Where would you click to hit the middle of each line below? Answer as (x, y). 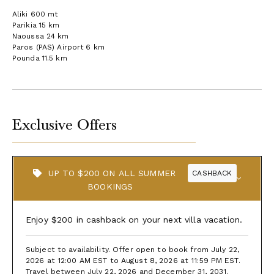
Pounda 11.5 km (40, 58)
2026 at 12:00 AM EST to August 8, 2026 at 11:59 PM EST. (133, 260)
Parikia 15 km (36, 25)
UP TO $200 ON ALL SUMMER (110, 173)
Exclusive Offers (65, 124)
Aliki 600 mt (35, 14)
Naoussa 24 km (41, 36)
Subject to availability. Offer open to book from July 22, (132, 249)
